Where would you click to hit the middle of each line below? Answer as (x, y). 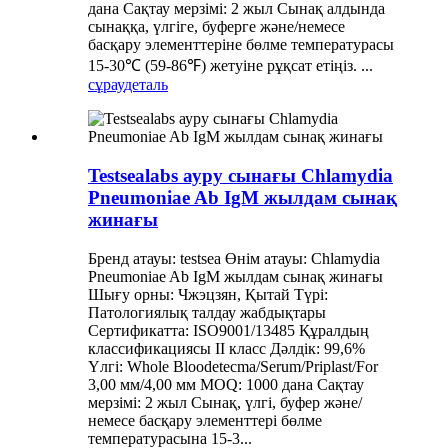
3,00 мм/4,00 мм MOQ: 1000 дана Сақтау (226, 384)
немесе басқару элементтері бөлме (205, 420)
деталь (146, 85)
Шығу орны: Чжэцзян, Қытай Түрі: (208, 294)
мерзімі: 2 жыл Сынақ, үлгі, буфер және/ (225, 402)
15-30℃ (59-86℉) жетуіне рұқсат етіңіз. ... (230, 66)
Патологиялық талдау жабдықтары (207, 312)
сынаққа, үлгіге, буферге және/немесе (216, 27)
